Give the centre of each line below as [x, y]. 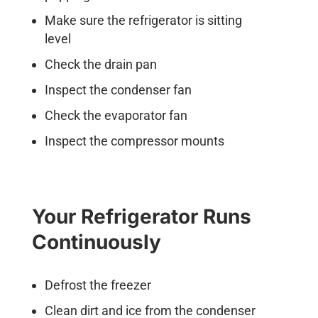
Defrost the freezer [98, 285]
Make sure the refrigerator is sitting [143, 20]
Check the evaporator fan [116, 115]
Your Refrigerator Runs [141, 216]
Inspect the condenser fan [118, 89]
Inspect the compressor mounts [134, 141]
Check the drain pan [100, 64]
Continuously [96, 242]
